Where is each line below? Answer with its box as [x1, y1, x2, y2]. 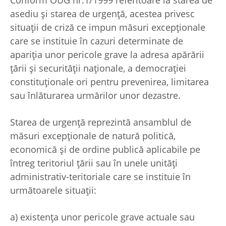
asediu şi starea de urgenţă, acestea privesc [10, 8, 195, 20]
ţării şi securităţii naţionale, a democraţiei [10, 62, 186, 75]
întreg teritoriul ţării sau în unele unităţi [10, 157, 178, 169]
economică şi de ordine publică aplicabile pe [10, 143, 200, 156]
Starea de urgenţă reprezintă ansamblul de [10, 116, 191, 129]
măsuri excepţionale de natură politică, [10, 130, 176, 142]
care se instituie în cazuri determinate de [10, 35, 183, 47]
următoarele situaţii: [10, 184, 96, 197]
